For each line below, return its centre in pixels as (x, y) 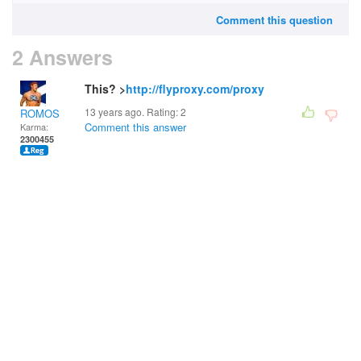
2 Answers (62, 57)
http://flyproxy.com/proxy (195, 89)
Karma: (34, 127)
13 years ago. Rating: (133, 112)
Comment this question (274, 20)
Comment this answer (135, 127)
